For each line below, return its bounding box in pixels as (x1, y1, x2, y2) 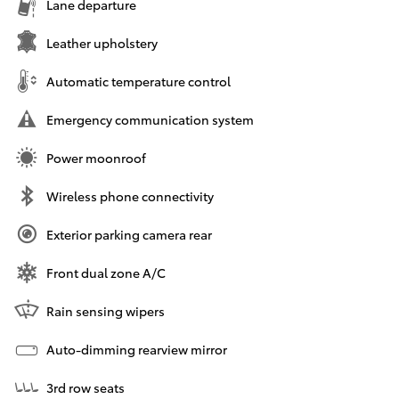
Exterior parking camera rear (46, 225, 212, 244)
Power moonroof (46, 149, 146, 167)
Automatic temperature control (46, 72, 231, 91)
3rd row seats (46, 379, 125, 397)
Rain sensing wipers (46, 302, 165, 321)
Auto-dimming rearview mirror (46, 340, 227, 359)
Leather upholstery (46, 34, 158, 53)
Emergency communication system (46, 110, 254, 129)
